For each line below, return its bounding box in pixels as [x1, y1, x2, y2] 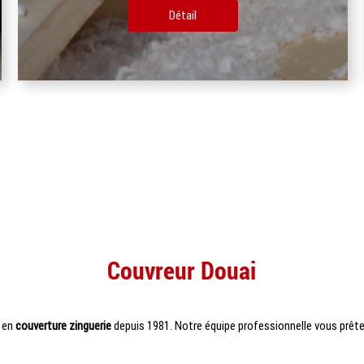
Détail [107, 7, 136, 23]
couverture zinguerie [15, 318, 111, 333]
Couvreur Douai [107, 253, 257, 286]
